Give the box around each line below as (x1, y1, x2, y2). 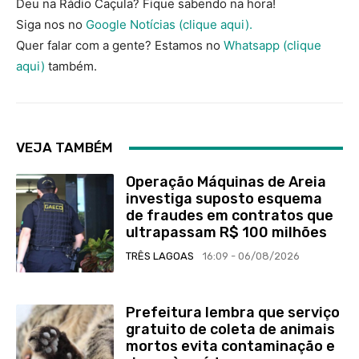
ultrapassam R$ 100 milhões (126, 224, 328, 242)
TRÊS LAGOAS (126, 250, 195, 263)
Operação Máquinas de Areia (126, 173, 327, 192)
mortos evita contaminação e (126, 337, 336, 355)
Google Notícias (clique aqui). (86, 17, 252, 33)
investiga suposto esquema (126, 190, 323, 208)
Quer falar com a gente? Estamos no (16, 38, 224, 54)
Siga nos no (16, 17, 86, 33)
